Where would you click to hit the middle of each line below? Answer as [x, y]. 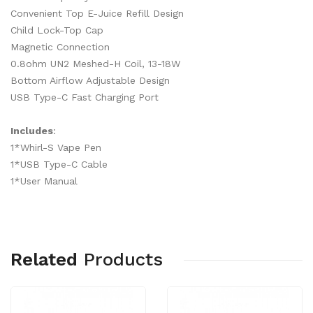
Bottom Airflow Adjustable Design [90, 80]
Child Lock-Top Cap [57, 30]
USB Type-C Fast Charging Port [85, 97]
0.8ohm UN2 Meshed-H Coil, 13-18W [95, 64]
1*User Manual [44, 181]
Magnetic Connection [60, 47]
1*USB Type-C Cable [59, 164]
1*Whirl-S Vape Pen [56, 147]
